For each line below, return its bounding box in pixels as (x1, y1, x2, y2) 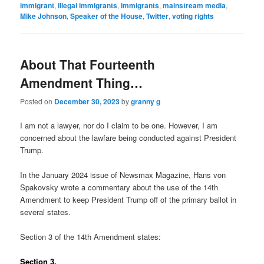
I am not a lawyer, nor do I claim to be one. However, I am (20, 119, 218, 131)
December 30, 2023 (54, 95, 120, 107)
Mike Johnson (20, 11, 67, 22)
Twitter (146, 11, 169, 22)
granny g (131, 95, 161, 107)
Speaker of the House (70, 11, 143, 22)
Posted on (20, 95, 55, 106)
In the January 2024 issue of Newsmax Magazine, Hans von (20, 169, 226, 181)
